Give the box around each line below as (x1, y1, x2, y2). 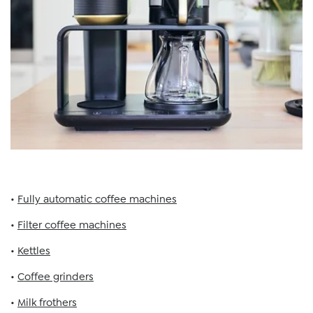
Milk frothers (17, 296, 77, 310)
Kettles (17, 244, 50, 258)
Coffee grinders (17, 270, 94, 284)
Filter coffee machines (17, 218, 126, 232)
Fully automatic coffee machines (17, 192, 177, 206)
